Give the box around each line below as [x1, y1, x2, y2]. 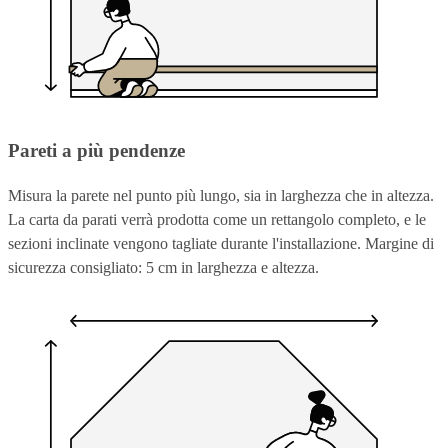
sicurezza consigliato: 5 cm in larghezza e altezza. [8, 258, 319, 276]
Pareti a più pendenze [8, 140, 185, 162]
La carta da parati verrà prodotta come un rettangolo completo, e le [8, 210, 426, 228]
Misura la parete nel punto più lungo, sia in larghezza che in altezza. [8, 186, 434, 204]
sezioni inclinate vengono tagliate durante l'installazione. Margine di [8, 234, 434, 252]
